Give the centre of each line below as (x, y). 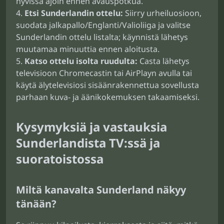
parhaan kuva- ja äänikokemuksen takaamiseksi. (108, 97)
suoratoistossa (60, 159)
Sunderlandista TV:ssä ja (88, 143)
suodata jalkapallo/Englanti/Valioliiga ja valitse (103, 25)
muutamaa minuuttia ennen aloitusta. (88, 49)
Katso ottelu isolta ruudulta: (81, 61)
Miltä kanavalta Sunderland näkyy (101, 190)
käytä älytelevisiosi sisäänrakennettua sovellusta (107, 85)
